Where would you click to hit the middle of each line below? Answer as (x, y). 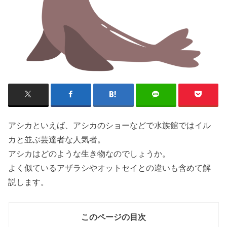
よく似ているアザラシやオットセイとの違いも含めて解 (110, 167)
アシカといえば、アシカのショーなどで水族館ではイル (110, 125)
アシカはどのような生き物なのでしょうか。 (89, 153)
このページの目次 (113, 217)
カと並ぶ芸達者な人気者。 (57, 139)
